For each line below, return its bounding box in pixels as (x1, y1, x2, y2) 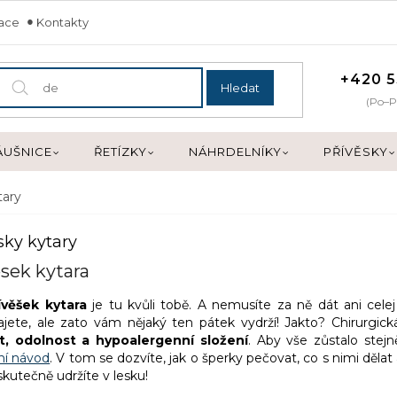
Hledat (221, 80, 261, 95)
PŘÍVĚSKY (323, 144, 388, 159)
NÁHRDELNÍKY (189, 144, 282, 159)
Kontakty (36, 15, 89, 29)
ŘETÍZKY (94, 144, 147, 159)
